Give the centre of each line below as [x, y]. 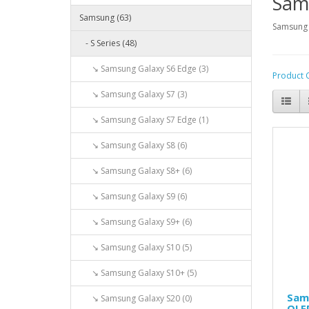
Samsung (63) [105, 18]
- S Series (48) [108, 43]
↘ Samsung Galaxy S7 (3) [133, 94]
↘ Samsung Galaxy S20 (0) [136, 298]
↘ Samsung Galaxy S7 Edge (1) [144, 120]
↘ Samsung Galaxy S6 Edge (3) [144, 69]
